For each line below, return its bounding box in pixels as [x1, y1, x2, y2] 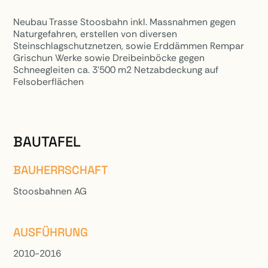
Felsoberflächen [13, 75, 84, 89]
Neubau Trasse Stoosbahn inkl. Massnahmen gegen [13, 16, 236, 29]
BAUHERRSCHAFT [13, 163, 109, 178]
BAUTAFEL [13, 133, 81, 151]
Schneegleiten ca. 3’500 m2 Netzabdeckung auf [13, 63, 219, 77]
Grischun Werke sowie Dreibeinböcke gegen [13, 51, 205, 65]
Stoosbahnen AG [13, 184, 87, 197]
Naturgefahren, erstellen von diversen [13, 28, 178, 41]
